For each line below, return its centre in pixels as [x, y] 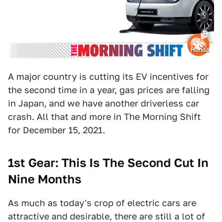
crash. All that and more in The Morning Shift [104, 117]
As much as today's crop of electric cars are [102, 203]
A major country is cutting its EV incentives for [108, 77]
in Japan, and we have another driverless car [104, 104]
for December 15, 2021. [56, 130]
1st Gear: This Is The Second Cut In [108, 163]
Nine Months [45, 179]
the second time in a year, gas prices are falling [109, 90]
